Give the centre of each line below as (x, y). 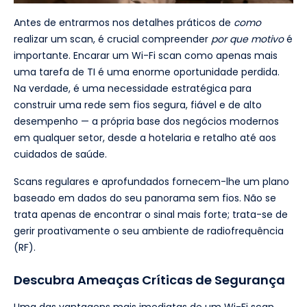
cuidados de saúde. (60, 155)
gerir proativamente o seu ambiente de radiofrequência (149, 231)
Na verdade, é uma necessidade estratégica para (133, 89)
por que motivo (247, 39)
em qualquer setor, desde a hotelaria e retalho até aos (145, 138)
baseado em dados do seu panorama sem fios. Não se (145, 198)
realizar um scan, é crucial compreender (112, 39)
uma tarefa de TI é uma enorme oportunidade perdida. (147, 72)
